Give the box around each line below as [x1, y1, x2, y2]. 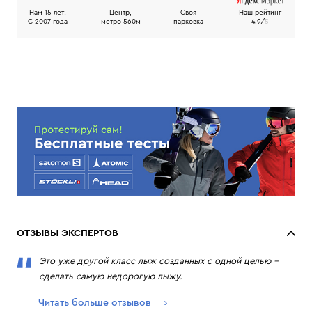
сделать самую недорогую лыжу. [39, 272, 182, 281]
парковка [173, 18, 204, 25]
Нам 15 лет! [29, 9, 66, 16]
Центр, [109, 9, 132, 16]
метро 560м [100, 18, 141, 25]
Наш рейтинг [239, 9, 282, 16]
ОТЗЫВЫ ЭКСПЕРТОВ [17, 228, 118, 239]
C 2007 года [28, 18, 68, 25]
